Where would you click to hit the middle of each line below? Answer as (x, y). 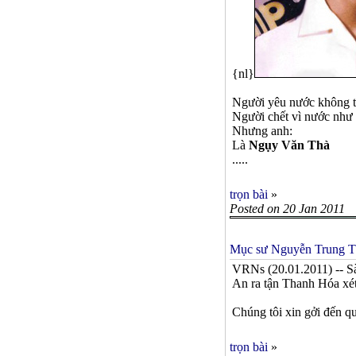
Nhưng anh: (262, 131)
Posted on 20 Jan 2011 (287, 209)
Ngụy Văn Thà (289, 145)
